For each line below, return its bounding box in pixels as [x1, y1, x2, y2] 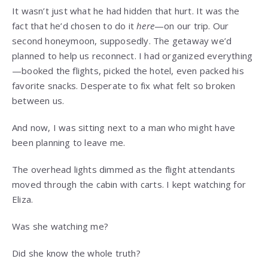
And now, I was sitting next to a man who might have [12, 121, 236, 134]
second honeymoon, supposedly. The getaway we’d [12, 35, 232, 47]
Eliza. [12, 193, 33, 206]
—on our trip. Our [154, 20, 229, 32]
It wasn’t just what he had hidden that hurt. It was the [12, 5, 240, 17]
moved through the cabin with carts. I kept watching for [12, 178, 246, 191]
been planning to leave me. [12, 136, 126, 149]
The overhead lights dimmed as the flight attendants [12, 163, 236, 176]
